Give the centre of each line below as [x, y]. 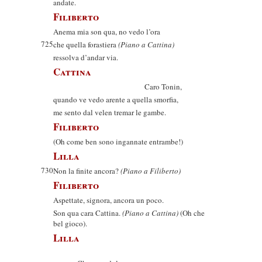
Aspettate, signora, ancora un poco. [108, 200]
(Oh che [192, 213]
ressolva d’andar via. [86, 57]
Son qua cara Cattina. [88, 213]
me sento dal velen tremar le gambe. [110, 112]
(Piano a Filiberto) [151, 171]
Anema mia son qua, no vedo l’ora [107, 32]
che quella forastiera [86, 44]
